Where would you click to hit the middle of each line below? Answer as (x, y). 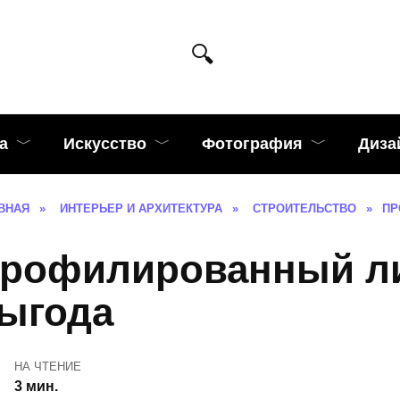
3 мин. (36, 386)
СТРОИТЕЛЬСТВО (304, 209)
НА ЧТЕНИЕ (47, 367)
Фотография (252, 144)
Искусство (105, 144)
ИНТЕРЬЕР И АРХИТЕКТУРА (141, 209)
